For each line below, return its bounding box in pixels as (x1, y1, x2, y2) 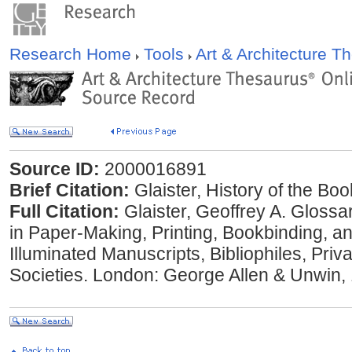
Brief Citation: (9, 180, 130, 200)
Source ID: (9, 159, 100, 179)
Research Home (9, 45, 136, 63)
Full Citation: (9, 201, 119, 222)
